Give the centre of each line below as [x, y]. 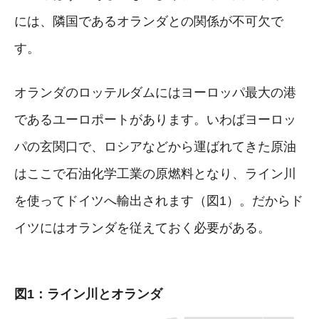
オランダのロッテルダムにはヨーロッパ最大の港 [155, 92]
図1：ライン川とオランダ [88, 294]
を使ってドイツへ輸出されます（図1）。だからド [159, 200]
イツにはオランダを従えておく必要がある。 [142, 228]
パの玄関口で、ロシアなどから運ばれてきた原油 [155, 146]
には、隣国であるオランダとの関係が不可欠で [149, 21]
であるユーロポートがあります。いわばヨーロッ [155, 119]
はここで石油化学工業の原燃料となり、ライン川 [155, 173]
